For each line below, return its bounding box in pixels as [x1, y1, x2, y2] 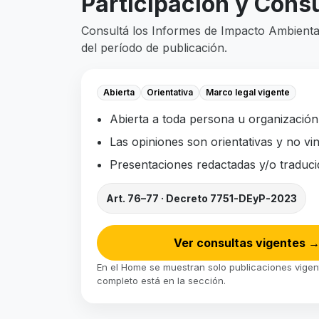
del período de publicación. [81, 40, 227, 55]
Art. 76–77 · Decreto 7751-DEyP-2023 [106, 192, 297, 205]
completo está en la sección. [97, 275, 226, 287]
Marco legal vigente [205, 86, 290, 98]
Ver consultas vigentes [173, 236, 308, 251]
